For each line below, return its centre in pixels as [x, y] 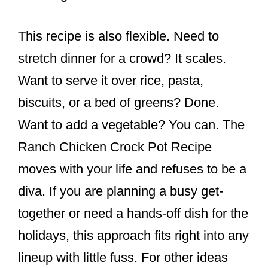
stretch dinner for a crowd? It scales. [122, 58]
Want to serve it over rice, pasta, [111, 80]
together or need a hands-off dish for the [133, 213]
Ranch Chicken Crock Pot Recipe [115, 147]
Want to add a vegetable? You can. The [131, 124]
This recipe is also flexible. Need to [118, 36]
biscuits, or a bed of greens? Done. [118, 102]
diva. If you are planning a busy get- [121, 191]
